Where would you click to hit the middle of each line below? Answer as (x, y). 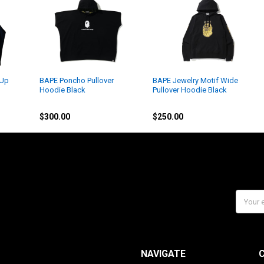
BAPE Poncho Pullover (77, 80)
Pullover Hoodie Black (190, 90)
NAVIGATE (163, 253)
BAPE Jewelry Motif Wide (196, 80)
